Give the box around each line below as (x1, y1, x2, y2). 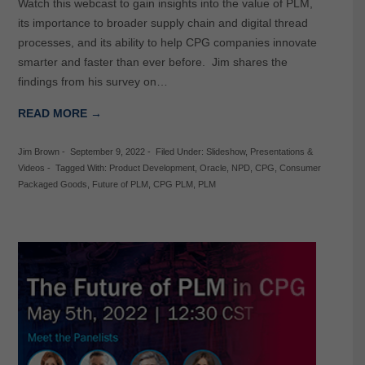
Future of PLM (91, 179, 148, 190)
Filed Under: (155, 147, 206, 157)
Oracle (199, 163, 226, 174)
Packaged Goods (17, 179, 87, 190)
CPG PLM (152, 179, 193, 190)
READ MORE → (17, 107, 102, 121)
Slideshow (205, 147, 245, 157)
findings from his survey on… (17, 75, 168, 89)
